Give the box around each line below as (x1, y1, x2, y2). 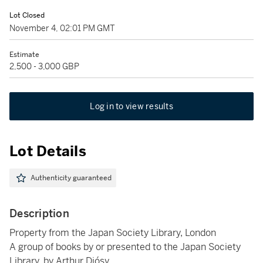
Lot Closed (9, 11, 45, 20)
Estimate (9, 50, 39, 59)
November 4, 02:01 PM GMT (9, 23, 115, 33)
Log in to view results (90, 101, 173, 112)
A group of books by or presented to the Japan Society (9, 241, 241, 253)
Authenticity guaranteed (31, 173, 112, 183)
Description (9, 207, 69, 220)
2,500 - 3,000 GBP (9, 61, 79, 72)
